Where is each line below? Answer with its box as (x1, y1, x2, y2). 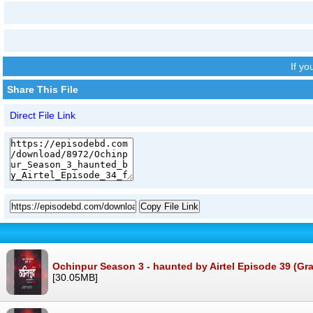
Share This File (7, 84, 78, 96)
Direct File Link (10, 110, 75, 122)
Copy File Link (140, 201, 198, 212)
